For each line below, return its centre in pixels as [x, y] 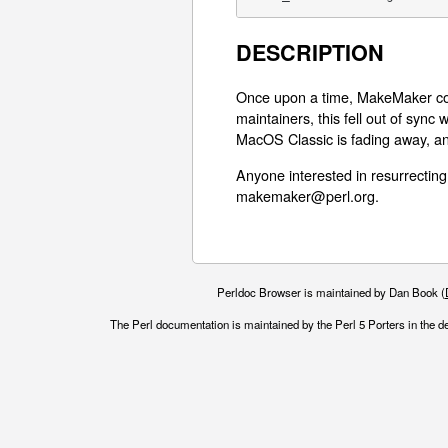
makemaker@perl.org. [308, 195]
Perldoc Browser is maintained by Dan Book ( [330, 291]
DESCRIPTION [310, 52]
